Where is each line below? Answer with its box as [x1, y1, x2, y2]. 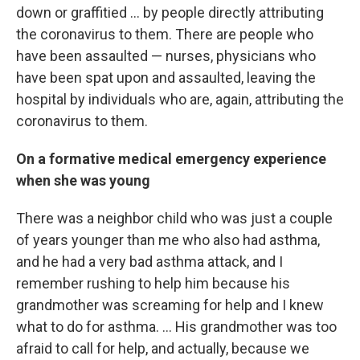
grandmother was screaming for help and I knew [16, 296, 324, 313]
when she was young [16, 171, 150, 189]
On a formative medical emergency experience [16, 149, 326, 167]
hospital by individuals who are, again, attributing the [16, 90, 344, 108]
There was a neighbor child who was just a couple [16, 209, 333, 227]
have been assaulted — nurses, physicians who [16, 47, 316, 64]
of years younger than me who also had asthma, [16, 231, 320, 248]
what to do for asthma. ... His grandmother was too [16, 317, 337, 335]
